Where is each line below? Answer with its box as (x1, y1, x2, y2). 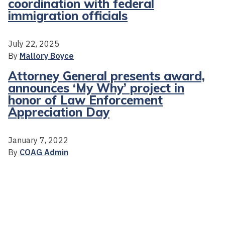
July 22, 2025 (8, 38, 59, 49)
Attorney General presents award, (8, 68, 205, 83)
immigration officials (8, 8, 128, 23)
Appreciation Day (8, 104, 109, 120)
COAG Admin (20, 147, 68, 157)
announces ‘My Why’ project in (8, 80, 184, 95)
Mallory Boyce (20, 50, 74, 61)
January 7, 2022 (8, 135, 68, 145)
